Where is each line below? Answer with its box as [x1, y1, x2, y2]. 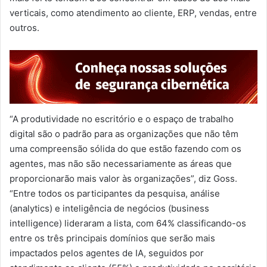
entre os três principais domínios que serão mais [10, 232, 215, 244]
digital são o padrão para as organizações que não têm [10, 128, 238, 139]
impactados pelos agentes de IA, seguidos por [10, 247, 204, 259]
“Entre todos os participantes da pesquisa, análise [10, 187, 220, 199]
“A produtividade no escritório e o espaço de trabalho [10, 113, 234, 125]
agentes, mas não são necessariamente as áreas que [10, 157, 232, 169]
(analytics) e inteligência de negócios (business [10, 202, 209, 214]
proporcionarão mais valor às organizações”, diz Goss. [10, 172, 237, 184]
